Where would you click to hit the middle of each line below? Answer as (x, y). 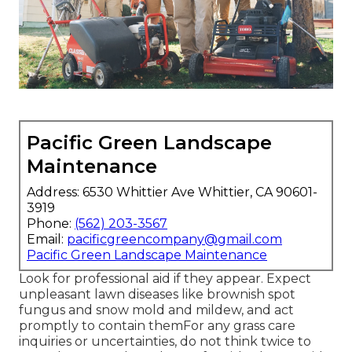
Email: (47, 239)
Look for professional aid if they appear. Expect (165, 278)
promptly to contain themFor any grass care (157, 325)
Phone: (51, 223)
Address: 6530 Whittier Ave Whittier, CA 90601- (172, 192)
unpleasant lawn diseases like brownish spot (157, 294)
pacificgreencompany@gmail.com (174, 239)
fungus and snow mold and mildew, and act (156, 310)
